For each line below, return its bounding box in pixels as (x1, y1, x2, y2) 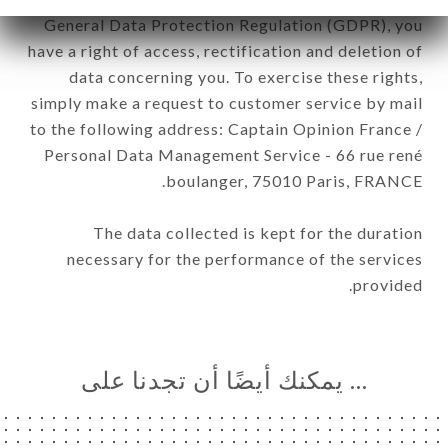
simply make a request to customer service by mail (31, 92, 423, 112)
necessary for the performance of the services (67, 248, 423, 268)
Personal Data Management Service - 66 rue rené (44, 144, 423, 164)
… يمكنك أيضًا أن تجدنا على (80, 365, 368, 395)
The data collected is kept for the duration (93, 222, 423, 242)
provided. (353, 274, 423, 294)
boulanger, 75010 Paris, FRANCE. (166, 170, 423, 190)
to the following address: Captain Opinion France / (30, 118, 423, 138)
